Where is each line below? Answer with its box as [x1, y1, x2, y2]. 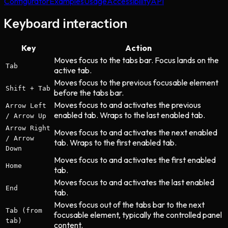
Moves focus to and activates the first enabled [54, 154, 216, 165]
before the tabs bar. [54, 87, 124, 98]
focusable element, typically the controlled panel [54, 209, 222, 220]
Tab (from [6, 206, 42, 214]
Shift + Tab [6, 84, 50, 92]
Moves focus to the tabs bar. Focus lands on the [54, 54, 219, 65]
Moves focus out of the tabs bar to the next [54, 199, 205, 210]
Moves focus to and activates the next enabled [54, 127, 217, 137]
